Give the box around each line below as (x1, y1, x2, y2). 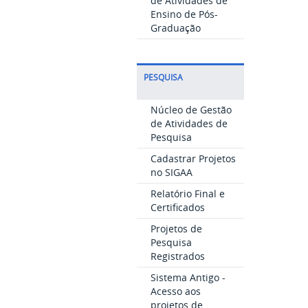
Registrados (150, 250, 205, 263)
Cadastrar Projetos (150, 152, 236, 165)
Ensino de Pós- (150, 8, 218, 21)
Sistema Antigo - (150, 271, 225, 284)
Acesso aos (150, 285, 201, 298)
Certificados (150, 201, 205, 214)
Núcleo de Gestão (150, 103, 232, 116)
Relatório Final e (150, 187, 225, 200)
